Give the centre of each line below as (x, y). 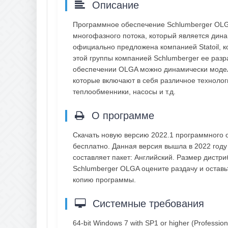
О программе (121, 115)
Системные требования (147, 203)
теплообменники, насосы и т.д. (124, 91)
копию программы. (104, 179)
